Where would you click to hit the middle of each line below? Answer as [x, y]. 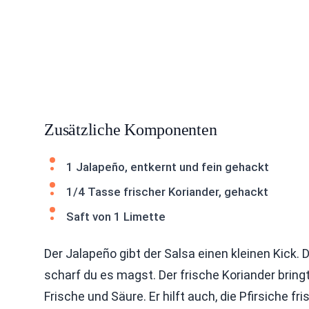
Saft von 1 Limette [116, 217]
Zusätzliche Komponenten [131, 130]
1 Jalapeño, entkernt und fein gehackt [168, 167]
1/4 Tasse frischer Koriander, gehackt [167, 192]
